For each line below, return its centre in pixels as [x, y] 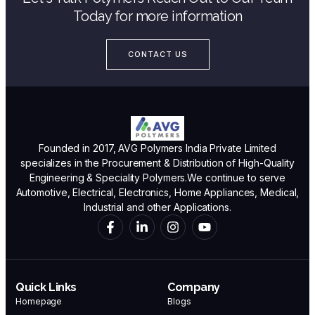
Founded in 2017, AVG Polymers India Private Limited [157, 148]
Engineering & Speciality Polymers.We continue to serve [157, 177]
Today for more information [157, 16]
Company [194, 287]
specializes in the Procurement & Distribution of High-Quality [157, 162]
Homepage [39, 301]
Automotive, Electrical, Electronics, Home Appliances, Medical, [157, 192]
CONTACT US [157, 54]
